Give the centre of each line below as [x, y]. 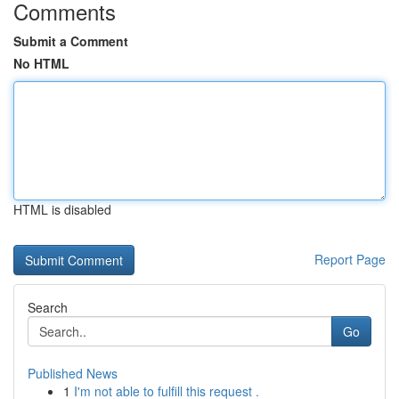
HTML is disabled [62, 209]
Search [48, 307]
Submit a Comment [71, 41]
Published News [73, 373]
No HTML [41, 63]
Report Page [350, 259]
